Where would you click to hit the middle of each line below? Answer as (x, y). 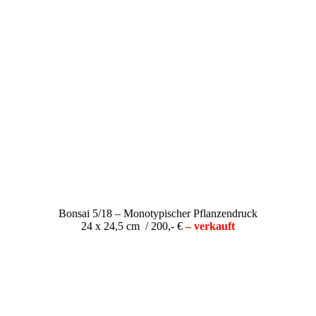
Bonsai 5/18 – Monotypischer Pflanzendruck (158, 213)
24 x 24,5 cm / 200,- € (133, 226)
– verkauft (210, 226)
